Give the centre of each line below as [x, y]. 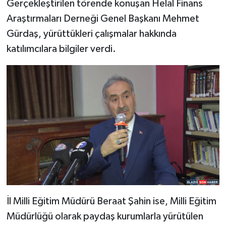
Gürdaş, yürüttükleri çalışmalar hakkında [91, 34]
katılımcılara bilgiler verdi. [61, 49]
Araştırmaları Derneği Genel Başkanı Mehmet [103, 19]
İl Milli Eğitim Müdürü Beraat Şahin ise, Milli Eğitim [111, 202]
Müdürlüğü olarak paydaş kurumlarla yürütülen [105, 217]
